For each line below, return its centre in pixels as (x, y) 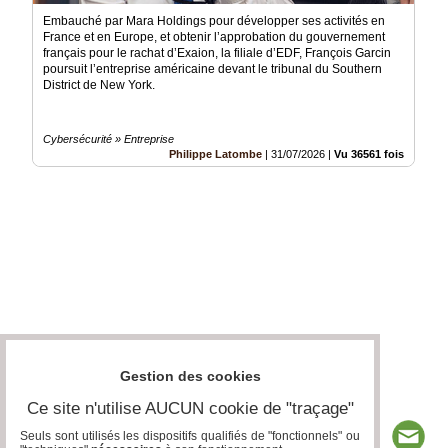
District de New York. (99, 85)
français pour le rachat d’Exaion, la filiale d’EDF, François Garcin (217, 53)
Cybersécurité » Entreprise (108, 139)
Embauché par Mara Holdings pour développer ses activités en (214, 21)
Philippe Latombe (215, 154)
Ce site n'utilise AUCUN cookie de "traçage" (190, 409)
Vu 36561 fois (369, 154)
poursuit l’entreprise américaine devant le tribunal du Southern (212, 69)
